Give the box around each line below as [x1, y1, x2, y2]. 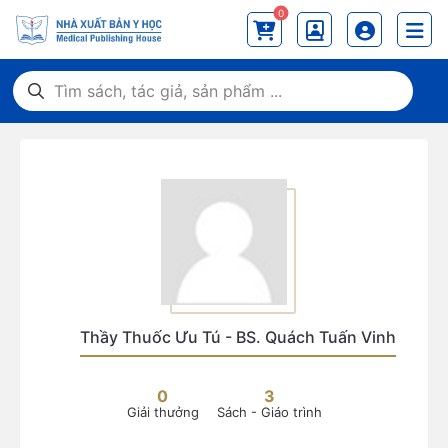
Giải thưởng [126, 404, 199, 420]
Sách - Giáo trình [216, 404, 322, 420]
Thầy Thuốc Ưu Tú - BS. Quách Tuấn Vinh [80, 327, 396, 347]
